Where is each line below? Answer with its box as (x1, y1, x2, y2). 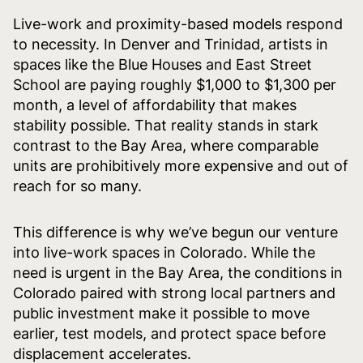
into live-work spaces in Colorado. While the (13, 243, 315, 261)
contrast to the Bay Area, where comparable (13, 136, 318, 154)
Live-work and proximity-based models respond (13, 15, 343, 32)
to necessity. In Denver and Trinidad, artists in (13, 35, 328, 53)
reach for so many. (13, 177, 142, 194)
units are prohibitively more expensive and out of (13, 156, 348, 174)
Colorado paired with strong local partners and (13, 284, 335, 301)
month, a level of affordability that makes (13, 96, 297, 113)
